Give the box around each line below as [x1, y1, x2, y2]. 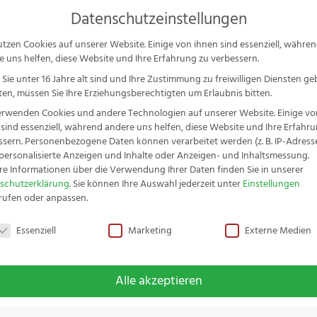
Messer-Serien [116, 68, 185, 83]
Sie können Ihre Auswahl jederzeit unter [73, 176, 243, 191]
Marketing [128, 224, 173, 238]
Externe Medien [245, 224, 312, 238]
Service [264, 68, 299, 83]
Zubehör [204, 68, 246, 83]
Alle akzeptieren [115, 272, 202, 289]
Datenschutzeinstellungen [70, 8, 247, 30]
